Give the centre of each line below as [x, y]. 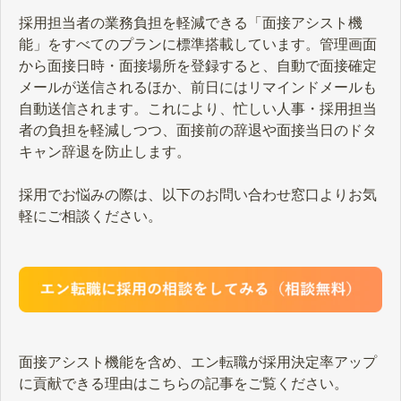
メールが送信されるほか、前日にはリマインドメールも [198, 87]
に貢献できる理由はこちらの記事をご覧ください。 [183, 384]
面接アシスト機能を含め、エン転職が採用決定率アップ [198, 363]
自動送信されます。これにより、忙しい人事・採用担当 [198, 108]
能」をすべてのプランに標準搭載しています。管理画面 [198, 44]
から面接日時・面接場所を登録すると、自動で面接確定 [198, 65]
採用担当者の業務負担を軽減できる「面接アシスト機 [191, 22]
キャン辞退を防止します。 [105, 151]
